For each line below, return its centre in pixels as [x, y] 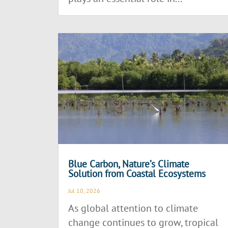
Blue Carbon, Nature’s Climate [129, 164]
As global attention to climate [133, 208]
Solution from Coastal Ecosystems [137, 174]
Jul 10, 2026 [84, 191]
